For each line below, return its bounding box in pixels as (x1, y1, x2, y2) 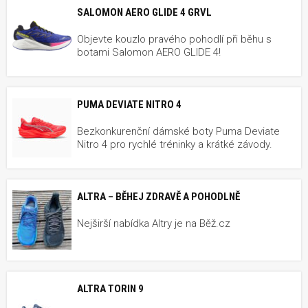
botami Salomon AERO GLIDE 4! (77, 45, 221, 58)
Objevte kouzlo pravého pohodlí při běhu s (77, 32, 272, 45)
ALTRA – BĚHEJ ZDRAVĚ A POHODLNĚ (77, 190, 240, 203)
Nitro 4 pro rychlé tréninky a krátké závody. (77, 137, 272, 151)
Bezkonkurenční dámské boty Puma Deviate (77, 124, 280, 137)
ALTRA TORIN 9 (77, 282, 144, 295)
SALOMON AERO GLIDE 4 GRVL (77, 5, 212, 19)
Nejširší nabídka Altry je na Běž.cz (77, 217, 230, 230)
